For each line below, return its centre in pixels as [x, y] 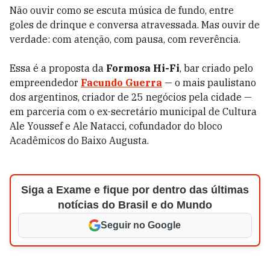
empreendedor [45, 83]
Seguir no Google [141, 225]
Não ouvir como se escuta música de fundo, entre [122, 10]
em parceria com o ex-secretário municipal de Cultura [133, 111]
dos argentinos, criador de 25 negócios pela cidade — [131, 97]
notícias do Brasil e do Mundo [135, 205]
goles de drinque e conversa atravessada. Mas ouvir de [135, 25]
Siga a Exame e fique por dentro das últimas [135, 190]
